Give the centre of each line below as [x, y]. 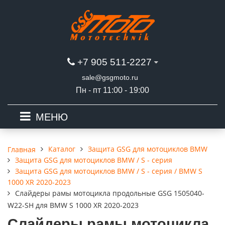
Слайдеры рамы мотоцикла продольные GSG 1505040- [110, 193]
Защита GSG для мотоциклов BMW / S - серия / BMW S [109, 171]
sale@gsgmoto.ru [110, 77]
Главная [22, 149]
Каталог [62, 149]
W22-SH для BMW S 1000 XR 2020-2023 [73, 205]
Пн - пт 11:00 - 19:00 [113, 90]
